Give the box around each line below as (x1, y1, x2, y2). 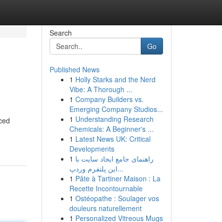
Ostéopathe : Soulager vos (75, 193, 159, 203)
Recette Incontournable (69, 183, 143, 193)
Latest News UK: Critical (75, 134, 151, 144)
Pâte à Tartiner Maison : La (75, 173, 161, 183)
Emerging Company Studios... (69, 104, 163, 114)
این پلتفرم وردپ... (117, 164, 123, 173)
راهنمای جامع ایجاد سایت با (75, 154, 154, 164)
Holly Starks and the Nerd (75, 74, 156, 84)
